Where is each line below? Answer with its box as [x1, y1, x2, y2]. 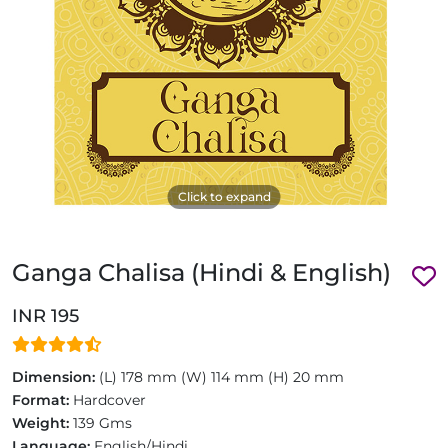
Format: [12, 391, 69, 410]
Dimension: [12, 368, 95, 387]
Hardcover [69, 391, 146, 410]
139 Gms [69, 414, 132, 433]
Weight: [12, 414, 69, 433]
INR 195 [12, 305, 79, 328]
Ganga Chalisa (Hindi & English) [12, 258, 391, 288]
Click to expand [177, 189, 271, 205]
